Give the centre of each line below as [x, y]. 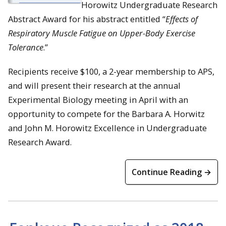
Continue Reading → [172, 172]
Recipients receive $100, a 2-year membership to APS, [111, 72]
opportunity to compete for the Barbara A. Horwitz [106, 114]
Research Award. [40, 142]
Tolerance [26, 47]
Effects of [182, 19]
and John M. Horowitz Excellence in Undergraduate [107, 128]
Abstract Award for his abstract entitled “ [87, 19]
